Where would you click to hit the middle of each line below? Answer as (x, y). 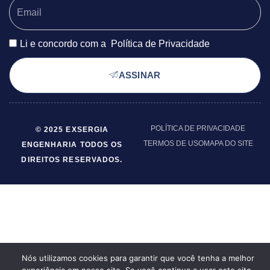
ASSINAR (140, 76)
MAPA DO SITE (228, 144)
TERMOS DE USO (173, 144)
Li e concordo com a (64, 44)
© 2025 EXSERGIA (72, 130)
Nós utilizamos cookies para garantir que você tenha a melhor (138, 258)
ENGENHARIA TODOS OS (72, 145)
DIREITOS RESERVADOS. (72, 160)
